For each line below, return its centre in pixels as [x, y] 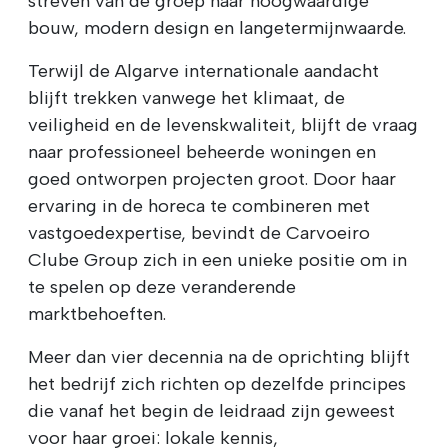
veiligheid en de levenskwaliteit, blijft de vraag [223, 125]
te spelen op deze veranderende [162, 287]
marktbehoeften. [97, 314]
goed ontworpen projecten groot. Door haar [212, 179]
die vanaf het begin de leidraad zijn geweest [211, 411]
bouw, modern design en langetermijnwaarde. [217, 28]
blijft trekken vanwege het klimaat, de [186, 98]
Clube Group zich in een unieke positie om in [217, 260]
